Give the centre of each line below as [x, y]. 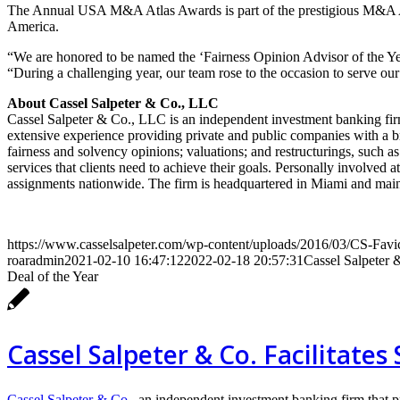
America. [33, 26]
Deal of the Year [53, 276]
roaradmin [36, 260]
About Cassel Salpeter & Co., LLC [113, 103]
